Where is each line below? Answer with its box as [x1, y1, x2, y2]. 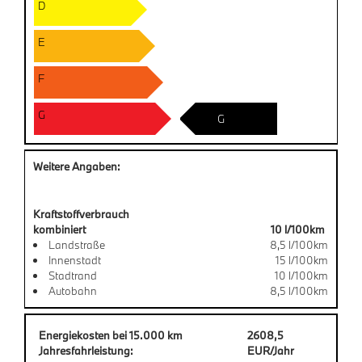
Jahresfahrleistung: [39, 343, 133, 358]
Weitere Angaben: [33, 158, 120, 174]
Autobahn [48, 283, 97, 298]
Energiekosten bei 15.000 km [39, 327, 183, 343]
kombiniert [33, 221, 86, 237]
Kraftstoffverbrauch [33, 206, 129, 221]
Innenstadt [48, 252, 101, 267]
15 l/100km [276, 252, 328, 267]
